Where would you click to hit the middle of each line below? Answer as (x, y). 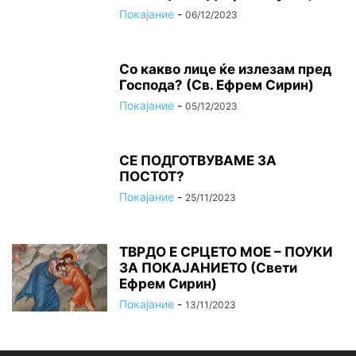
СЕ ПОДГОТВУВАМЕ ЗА (198, 161)
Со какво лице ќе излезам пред (225, 70)
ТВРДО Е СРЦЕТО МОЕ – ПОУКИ (226, 252)
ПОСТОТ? (152, 177)
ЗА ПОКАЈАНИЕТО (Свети (208, 268)
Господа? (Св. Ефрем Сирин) (217, 85)
